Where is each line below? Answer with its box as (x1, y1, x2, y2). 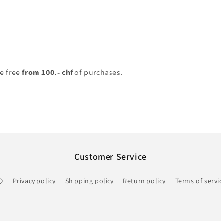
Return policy (123, 176, 166, 185)
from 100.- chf (22, 67, 73, 77)
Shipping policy (65, 176, 114, 185)
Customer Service (74, 151, 147, 162)
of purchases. (73, 67, 123, 77)
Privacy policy (12, 176, 56, 185)
